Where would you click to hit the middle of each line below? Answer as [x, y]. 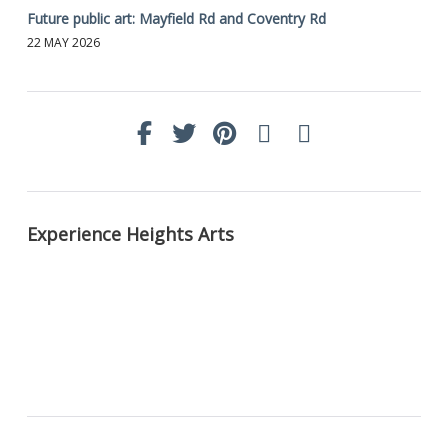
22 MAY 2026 [63, 42]
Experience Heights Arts [130, 233]
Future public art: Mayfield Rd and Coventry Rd [176, 18]
